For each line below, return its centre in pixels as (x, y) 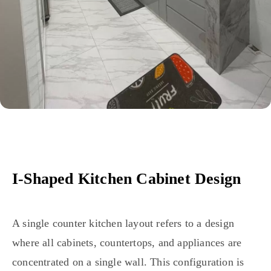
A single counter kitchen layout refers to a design (123, 223)
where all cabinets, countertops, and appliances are (127, 242)
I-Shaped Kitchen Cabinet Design (127, 178)
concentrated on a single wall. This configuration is (128, 262)
